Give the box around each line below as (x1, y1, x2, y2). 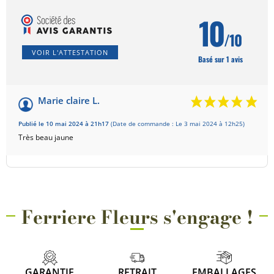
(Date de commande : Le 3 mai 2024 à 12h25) (111, 119, 245, 128)
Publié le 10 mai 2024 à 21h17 (18, 119, 111, 128)
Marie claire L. (38, 94, 100, 106)
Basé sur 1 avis (198, 53, 243, 64)
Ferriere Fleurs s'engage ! (21, 202, 253, 231)
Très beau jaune (18, 131, 73, 143)
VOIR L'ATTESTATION (32, 47, 108, 57)
